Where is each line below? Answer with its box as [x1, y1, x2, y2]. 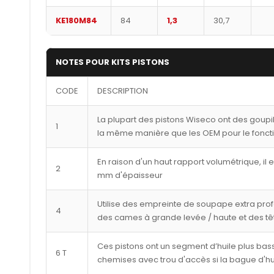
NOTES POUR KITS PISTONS [55, 56, 169, 68]
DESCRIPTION [97, 84, 148, 97]
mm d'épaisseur [97, 169, 163, 181]
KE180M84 [55, 14, 97, 26]
